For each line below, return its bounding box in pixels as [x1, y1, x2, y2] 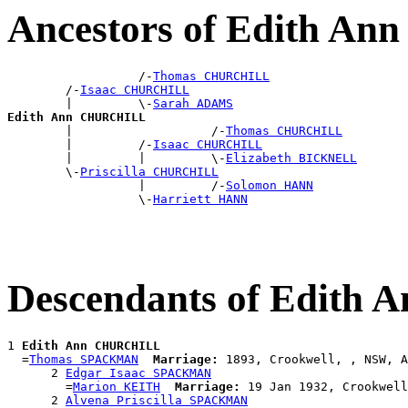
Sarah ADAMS [153, 96, 233, 110]
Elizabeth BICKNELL [226, 150, 357, 165]
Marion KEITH [73, 380, 160, 394]
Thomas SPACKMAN [29, 352, 138, 367]
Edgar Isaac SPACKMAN [66, 366, 211, 381]
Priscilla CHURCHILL [80, 164, 219, 178]
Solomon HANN [226, 178, 313, 192]
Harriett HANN [153, 191, 248, 206]
